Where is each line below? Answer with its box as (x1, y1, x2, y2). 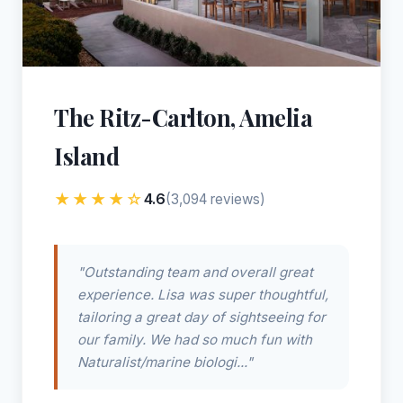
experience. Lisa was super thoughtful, (77, 286, 328, 304)
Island (54, 140, 119, 172)
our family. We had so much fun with (77, 331, 312, 349)
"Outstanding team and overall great (77, 264, 313, 282)
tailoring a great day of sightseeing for (77, 309, 326, 327)
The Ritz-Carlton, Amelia (54, 102, 312, 133)
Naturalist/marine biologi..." (77, 354, 253, 372)
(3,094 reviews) (166, 191, 265, 209)
